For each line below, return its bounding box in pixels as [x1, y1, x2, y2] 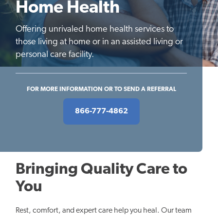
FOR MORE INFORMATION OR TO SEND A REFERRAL [26, 86, 176, 92]
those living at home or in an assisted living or [16, 37, 183, 47]
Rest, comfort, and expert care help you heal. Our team [16, 207, 192, 215]
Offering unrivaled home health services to [16, 24, 174, 34]
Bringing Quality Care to [16, 162, 187, 178]
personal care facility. [16, 50, 94, 59]
